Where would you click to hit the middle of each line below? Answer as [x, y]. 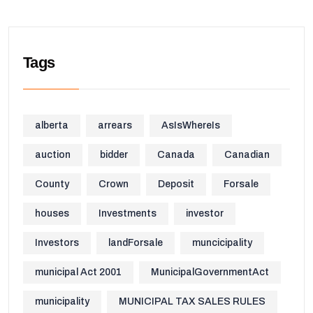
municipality [62, 301]
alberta [52, 125]
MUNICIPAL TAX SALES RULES [192, 301]
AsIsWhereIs [191, 125]
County [52, 184]
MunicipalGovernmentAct [210, 272]
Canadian [247, 155]
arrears [115, 125]
